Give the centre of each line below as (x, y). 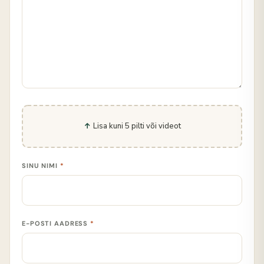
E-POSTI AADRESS (56, 224)
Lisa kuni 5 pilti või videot (137, 126)
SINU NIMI (41, 166)
